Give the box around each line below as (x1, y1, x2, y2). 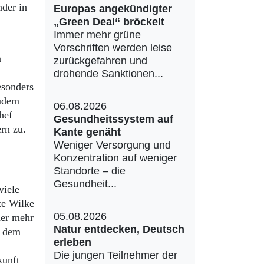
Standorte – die (54, 165, 126, 177)
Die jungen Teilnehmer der (54, 249, 177, 261)
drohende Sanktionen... (54, 68, 163, 80)
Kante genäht (54, 126, 121, 138)
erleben (54, 236, 91, 248)
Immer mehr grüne (54, 29, 141, 41)
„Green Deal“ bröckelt (54, 16, 164, 28)
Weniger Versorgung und (54, 139, 171, 151)
